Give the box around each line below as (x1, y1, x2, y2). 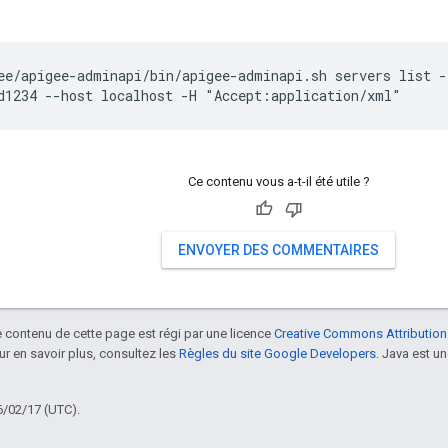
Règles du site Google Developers (179, 346, 376, 362)
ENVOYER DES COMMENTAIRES (178, 242, 379, 259)
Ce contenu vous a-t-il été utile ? (187, 174, 370, 190)
